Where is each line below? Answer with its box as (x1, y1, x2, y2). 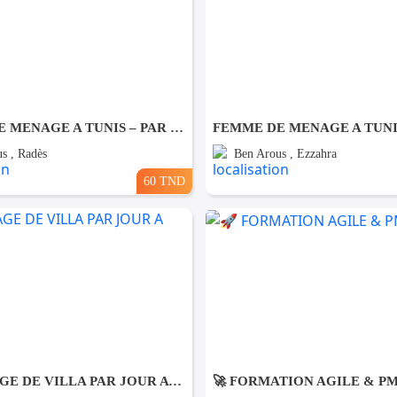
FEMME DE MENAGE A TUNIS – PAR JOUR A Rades (169, 120, 183, 135)
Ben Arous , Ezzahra (233, 146, 337, 160)
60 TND (143, 173, 185, 188)
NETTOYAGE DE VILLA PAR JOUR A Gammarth (167, 373, 182, 388)
